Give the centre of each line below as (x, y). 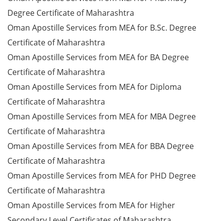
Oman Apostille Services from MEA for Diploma (94, 87)
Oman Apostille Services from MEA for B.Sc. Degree (102, 28)
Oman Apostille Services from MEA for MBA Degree (102, 116)
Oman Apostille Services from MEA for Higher (91, 205)
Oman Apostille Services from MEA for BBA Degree (101, 146)
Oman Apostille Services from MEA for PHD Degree (102, 176)
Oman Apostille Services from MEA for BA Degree (98, 57)
